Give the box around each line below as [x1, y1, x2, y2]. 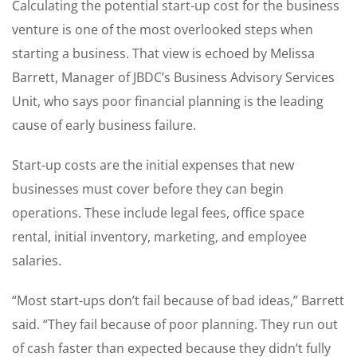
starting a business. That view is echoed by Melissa [12, 44, 315, 62]
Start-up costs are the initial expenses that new [12, 155, 294, 174]
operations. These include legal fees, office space [12, 203, 304, 222]
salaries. [12, 251, 61, 269]
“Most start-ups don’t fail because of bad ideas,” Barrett [12, 291, 344, 309]
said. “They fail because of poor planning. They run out [12, 315, 338, 333]
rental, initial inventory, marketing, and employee [12, 227, 307, 245]
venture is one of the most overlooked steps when [12, 20, 313, 38]
